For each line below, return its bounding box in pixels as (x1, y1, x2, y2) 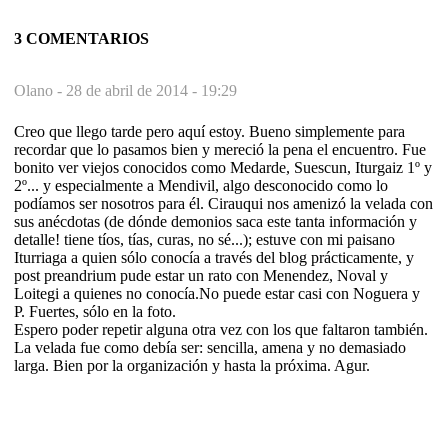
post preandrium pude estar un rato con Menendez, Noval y (14, 266, 388, 284)
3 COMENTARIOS (14, 29, 149, 47)
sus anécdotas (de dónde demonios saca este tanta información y (14, 212, 417, 230)
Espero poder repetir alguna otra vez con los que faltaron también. (14, 320, 428, 338)
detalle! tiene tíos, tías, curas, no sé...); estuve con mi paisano (14, 230, 395, 248)
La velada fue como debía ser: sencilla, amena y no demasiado (14, 338, 406, 356)
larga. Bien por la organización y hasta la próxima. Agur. (14, 356, 370, 374)
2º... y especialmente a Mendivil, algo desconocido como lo (14, 176, 388, 194)
